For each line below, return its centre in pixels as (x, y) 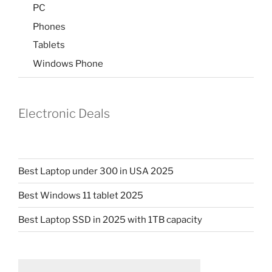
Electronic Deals (64, 114)
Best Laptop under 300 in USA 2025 (96, 171)
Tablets (49, 45)
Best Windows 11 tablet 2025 (81, 195)
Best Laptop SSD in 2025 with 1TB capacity (110, 219)
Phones (49, 26)
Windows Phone (68, 63)
